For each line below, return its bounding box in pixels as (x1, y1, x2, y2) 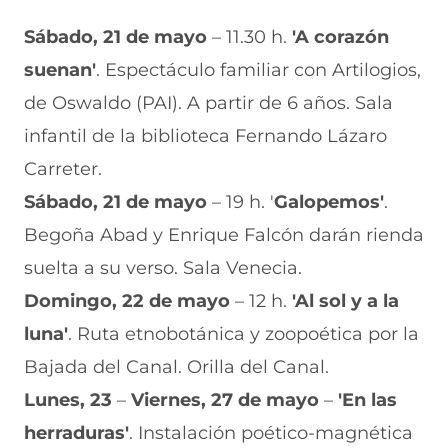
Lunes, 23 (24, 388, 112, 411)
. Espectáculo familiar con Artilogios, (96, 58, 421, 81)
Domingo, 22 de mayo (24, 289, 235, 312)
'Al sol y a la (292, 289, 399, 312)
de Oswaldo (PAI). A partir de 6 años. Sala (24, 91, 393, 114)
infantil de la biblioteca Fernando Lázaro (24, 124, 387, 147)
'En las (333, 388, 397, 411)
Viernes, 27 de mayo (131, 388, 319, 411)
